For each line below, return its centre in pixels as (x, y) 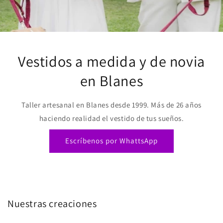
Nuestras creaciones (52, 204)
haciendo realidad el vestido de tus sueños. (111, 118)
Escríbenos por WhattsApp (111, 140)
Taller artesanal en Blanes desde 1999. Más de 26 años (111, 105)
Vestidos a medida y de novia (111, 61)
